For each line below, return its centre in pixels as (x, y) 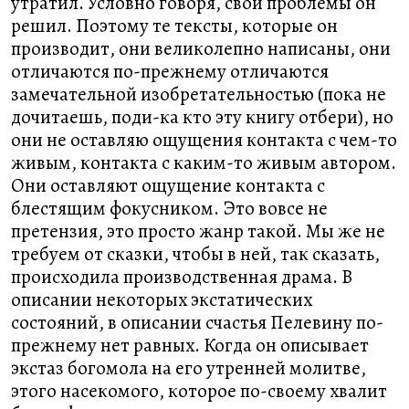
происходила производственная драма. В (182, 277)
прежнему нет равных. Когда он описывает (190, 345)
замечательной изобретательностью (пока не (199, 94)
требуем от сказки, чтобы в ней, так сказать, (195, 254)
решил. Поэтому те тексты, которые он (174, 26)
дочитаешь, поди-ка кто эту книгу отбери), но (202, 117)
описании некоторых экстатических (162, 299)
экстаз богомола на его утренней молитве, (189, 368)
